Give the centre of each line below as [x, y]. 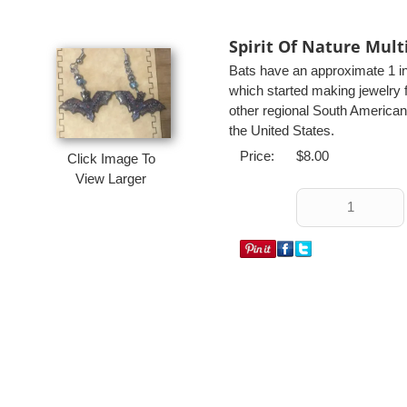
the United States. [282, 130]
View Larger [111, 179]
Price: [257, 156]
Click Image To [111, 159]
